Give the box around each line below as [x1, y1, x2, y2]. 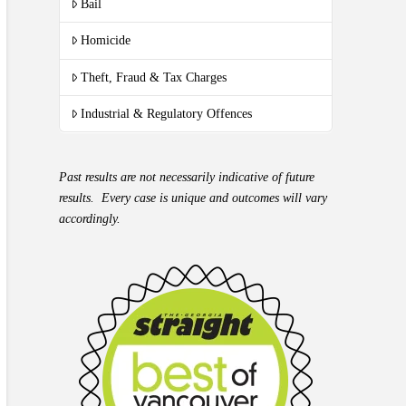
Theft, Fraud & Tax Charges [81, 70, 227, 84]
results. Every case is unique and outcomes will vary [59, 191, 328, 206]
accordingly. [59, 212, 121, 227]
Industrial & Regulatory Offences [81, 106, 253, 121]
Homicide [81, 34, 131, 48]
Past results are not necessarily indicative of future [59, 170, 315, 185]
